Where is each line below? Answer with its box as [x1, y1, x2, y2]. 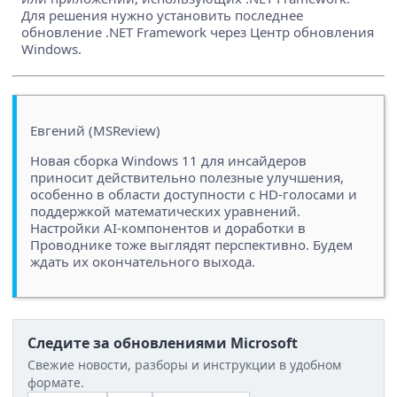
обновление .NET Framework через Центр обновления [21, 23, 374, 42]
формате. [27, 374, 84, 392]
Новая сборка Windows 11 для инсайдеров [30, 152, 307, 170]
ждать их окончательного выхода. [30, 253, 255, 271]
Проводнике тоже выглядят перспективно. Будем [30, 236, 353, 254]
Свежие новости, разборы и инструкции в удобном [27, 356, 341, 374]
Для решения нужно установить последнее [21, 6, 303, 25]
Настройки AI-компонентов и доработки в [30, 219, 306, 237]
